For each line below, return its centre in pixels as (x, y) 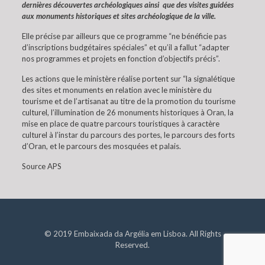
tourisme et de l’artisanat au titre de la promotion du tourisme (128, 101)
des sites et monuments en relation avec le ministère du (117, 90)
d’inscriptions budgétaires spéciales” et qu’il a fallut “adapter (125, 47)
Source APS (41, 166)
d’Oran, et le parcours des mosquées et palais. (101, 146)
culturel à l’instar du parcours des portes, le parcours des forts (128, 135)
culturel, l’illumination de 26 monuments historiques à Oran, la (127, 112)
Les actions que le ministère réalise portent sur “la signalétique (128, 79)
